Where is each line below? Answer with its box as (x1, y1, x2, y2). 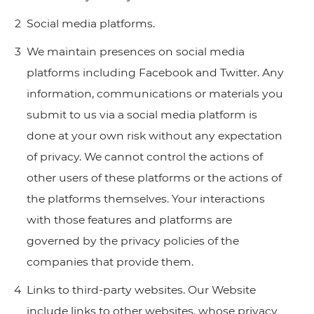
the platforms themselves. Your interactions (26, 192, 265, 205)
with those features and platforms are (26, 213, 232, 226)
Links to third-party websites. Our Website (26, 283, 256, 296)
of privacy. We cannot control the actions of (26, 150, 263, 163)
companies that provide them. (26, 255, 193, 268)
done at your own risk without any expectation (26, 129, 282, 142)
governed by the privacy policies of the (26, 234, 239, 247)
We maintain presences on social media (26, 45, 245, 58)
